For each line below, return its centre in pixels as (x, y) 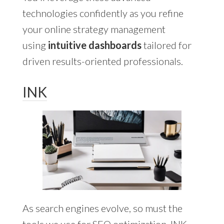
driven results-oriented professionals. (102, 61)
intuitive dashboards (94, 45)
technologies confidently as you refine (103, 13)
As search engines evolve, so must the (102, 208)
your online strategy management (94, 29)
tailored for (166, 45)
